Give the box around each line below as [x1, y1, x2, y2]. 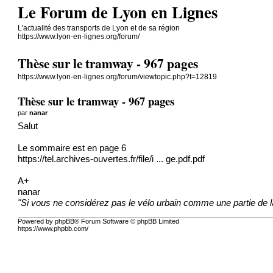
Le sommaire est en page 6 [18, 143, 127, 153]
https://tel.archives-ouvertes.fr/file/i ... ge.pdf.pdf [18, 154, 205, 164]
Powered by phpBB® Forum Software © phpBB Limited [18, 218, 180, 225]
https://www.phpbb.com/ [18, 225, 89, 233]
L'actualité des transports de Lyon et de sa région [18, 24, 180, 32]
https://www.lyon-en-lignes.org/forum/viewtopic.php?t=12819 [18, 73, 218, 82]
